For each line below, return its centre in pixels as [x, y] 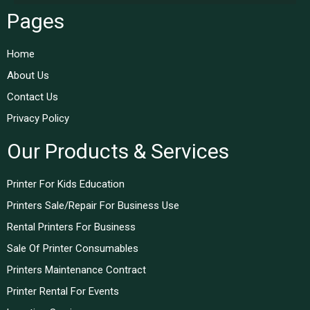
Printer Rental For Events [63, 291]
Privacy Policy [38, 118]
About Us [28, 75]
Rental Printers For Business [71, 227]
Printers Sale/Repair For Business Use [93, 205]
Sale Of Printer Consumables [73, 248]
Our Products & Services [118, 151]
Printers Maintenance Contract [76, 270]
